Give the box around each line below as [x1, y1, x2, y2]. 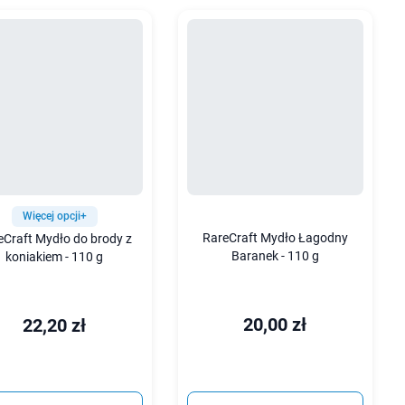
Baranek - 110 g [231, 248, 319, 264]
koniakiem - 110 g [5, 249, 104, 265]
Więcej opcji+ [22, 209, 87, 222]
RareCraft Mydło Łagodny [202, 230, 348, 246]
